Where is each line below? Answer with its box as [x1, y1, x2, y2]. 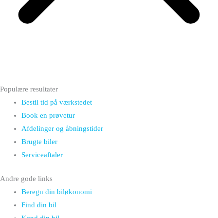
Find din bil [21, 201, 56, 209]
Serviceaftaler [21, 151, 63, 159]
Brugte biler [21, 138, 57, 146]
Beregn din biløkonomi [21, 188, 92, 196]
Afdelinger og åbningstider [21, 125, 103, 133]
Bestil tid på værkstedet [21, 98, 92, 107]
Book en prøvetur [21, 111, 75, 120]
